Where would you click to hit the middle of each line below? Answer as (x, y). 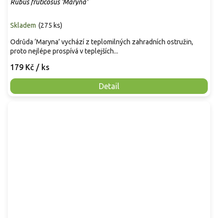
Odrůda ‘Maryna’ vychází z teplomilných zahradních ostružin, (102, 42)
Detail (109, 86)
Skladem (23, 26)
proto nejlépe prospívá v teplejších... (64, 51)
